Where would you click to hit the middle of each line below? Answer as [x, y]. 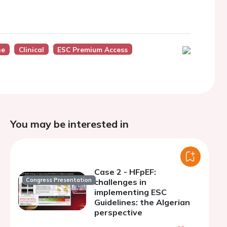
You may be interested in [69, 124]
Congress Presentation [59, 180]
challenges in [120, 182]
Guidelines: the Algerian [142, 202]
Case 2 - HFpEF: [125, 172]
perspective [118, 212]
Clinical [31, 49]
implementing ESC [130, 192]
